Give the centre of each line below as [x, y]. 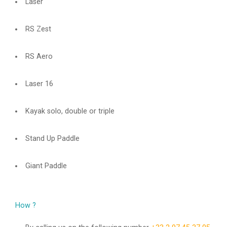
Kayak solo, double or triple [70, 111]
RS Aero [41, 56]
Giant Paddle [46, 166]
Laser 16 [39, 84]
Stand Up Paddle [52, 139]
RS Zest [41, 29]
